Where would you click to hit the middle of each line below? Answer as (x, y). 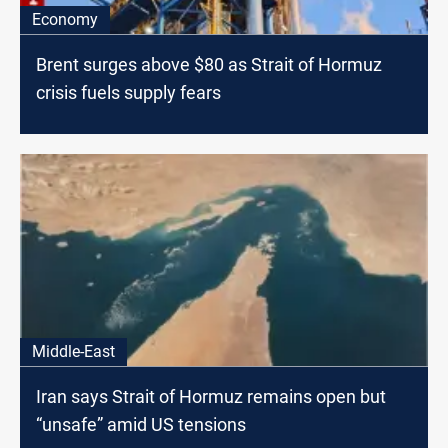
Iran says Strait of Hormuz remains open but (211, 396)
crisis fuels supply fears (128, 92)
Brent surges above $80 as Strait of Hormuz (209, 64)
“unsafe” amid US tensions (141, 424)
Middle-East (73, 351)
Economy (65, 19)
